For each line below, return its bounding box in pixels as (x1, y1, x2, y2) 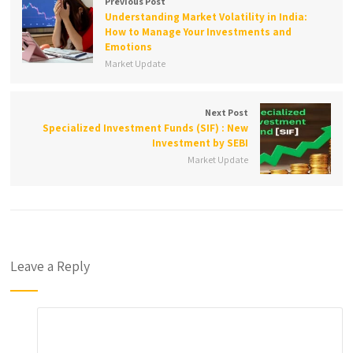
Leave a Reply (10, 257, 91, 275)
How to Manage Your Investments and (105, 25, 292, 39)
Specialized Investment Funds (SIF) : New (42, 121, 248, 135)
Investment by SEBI (151, 136, 248, 150)
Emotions (105, 40, 153, 54)
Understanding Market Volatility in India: (105, 10, 308, 24)
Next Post (204, 106, 248, 118)
